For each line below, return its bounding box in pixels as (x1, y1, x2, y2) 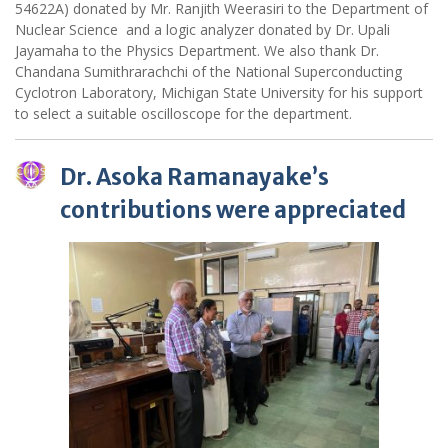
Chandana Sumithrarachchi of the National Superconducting (15, 61, 402, 81)
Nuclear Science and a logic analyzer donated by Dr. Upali (15, 19, 390, 39)
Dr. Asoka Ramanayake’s (60, 162, 329, 191)
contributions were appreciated (60, 195, 406, 224)
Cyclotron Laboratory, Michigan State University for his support (15, 82, 423, 102)
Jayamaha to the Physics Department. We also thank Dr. (15, 40, 379, 60)
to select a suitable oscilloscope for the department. (15, 103, 352, 123)
